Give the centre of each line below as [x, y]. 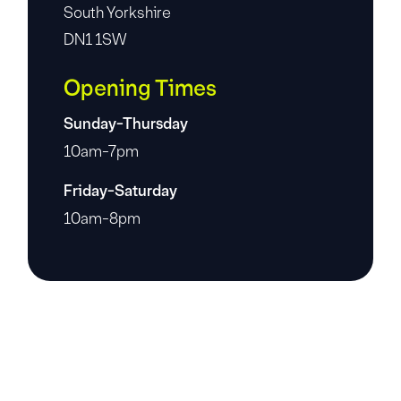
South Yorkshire [118, 12]
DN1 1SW [95, 39]
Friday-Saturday [121, 191]
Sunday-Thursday [126, 124]
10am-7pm [102, 151]
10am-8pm [102, 218]
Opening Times [141, 88]
